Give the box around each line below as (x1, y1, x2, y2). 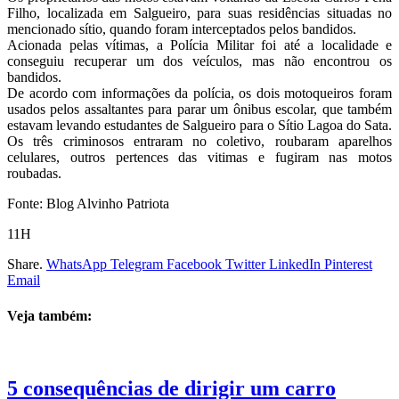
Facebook (167, 256, 222, 273)
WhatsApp (46, 256, 107, 273)
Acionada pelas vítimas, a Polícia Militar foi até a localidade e (7, 37, 392, 53)
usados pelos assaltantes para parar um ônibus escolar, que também (7, 102, 392, 118)
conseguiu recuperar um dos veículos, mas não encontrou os (7, 53, 392, 69)
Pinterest (324, 256, 372, 273)
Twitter (225, 256, 265, 273)
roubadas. (7, 166, 61, 182)
